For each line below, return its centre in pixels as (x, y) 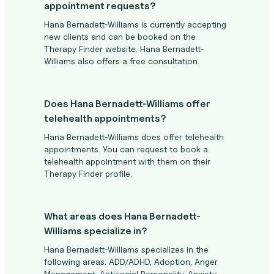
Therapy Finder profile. (88, 173)
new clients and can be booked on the (120, 36)
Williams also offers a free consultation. (122, 61)
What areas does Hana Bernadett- (122, 216)
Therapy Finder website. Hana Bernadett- (124, 49)
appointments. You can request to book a (126, 149)
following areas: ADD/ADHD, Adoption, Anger (131, 261)
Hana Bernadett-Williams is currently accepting (135, 24)
